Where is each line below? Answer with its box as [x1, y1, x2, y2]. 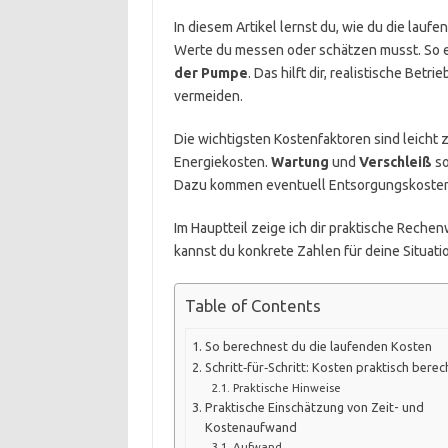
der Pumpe [173, 65, 248, 81]
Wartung [270, 154, 329, 170]
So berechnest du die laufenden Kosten [204, 338, 432, 353]
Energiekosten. [173, 154, 271, 170]
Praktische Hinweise [232, 380, 341, 394]
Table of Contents [184, 296, 321, 316]
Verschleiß [358, 154, 432, 170]
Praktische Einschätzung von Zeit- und [204, 399, 424, 414]
